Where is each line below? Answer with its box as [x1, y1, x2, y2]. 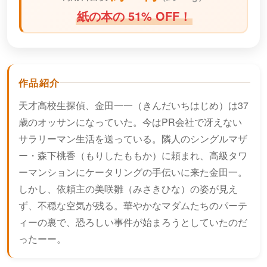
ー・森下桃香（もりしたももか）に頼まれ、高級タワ [18, 148, 247, 163]
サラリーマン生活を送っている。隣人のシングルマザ [18, 132, 247, 146]
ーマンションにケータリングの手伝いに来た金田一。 [18, 165, 247, 179]
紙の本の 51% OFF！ [77, 7, 191, 25]
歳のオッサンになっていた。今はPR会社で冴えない [18, 115, 242, 129]
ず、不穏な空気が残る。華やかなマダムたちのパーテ [18, 198, 247, 213]
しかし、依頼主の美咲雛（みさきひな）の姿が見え [18, 182, 238, 196]
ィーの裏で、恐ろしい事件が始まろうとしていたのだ [18, 215, 247, 229]
